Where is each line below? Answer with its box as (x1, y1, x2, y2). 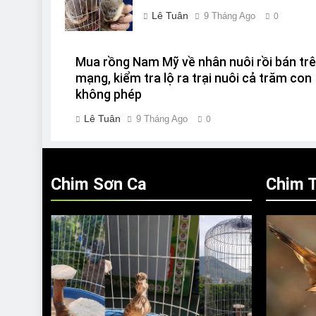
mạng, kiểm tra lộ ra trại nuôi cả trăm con (75, 71, 312, 85)
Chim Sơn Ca (51, 174, 147, 194)
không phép (75, 87, 142, 102)
